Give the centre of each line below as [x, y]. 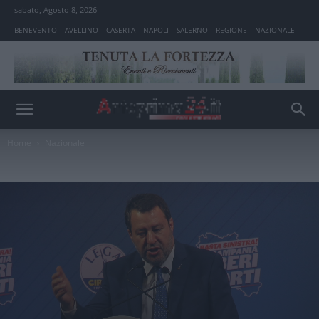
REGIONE [231, 30]
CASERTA [121, 30]
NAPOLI [156, 30]
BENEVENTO [36, 30]
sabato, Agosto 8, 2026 [56, 10]
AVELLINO [82, 30]
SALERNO [192, 30]
